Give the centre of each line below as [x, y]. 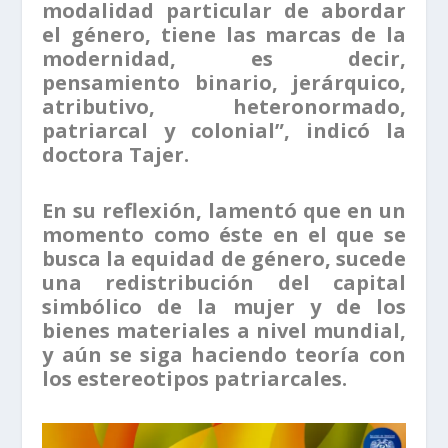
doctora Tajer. [116, 155]
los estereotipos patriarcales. [195, 379]
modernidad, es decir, [224, 59]
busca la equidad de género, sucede [224, 259]
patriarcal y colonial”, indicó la [224, 131]
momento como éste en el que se [224, 235]
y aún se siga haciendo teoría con [224, 355]
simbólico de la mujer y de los [224, 307]
